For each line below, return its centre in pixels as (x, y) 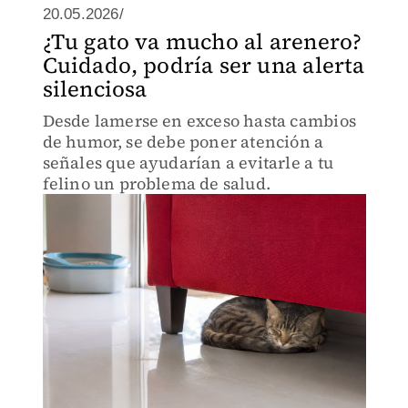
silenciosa (95, 89)
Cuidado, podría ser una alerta (204, 65)
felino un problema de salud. (157, 184)
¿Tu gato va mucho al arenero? (202, 41)
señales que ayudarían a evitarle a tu (188, 163)
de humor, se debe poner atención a (183, 142)
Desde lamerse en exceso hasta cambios (199, 121)
